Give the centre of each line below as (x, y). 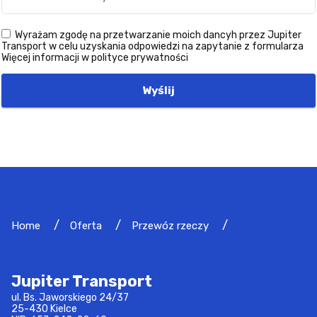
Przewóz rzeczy (170, 225)
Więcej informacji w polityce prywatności (95, 57)
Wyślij (158, 90)
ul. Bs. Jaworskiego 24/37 (70, 297)
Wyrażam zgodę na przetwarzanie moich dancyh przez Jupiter (156, 35)
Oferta (86, 225)
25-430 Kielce (44, 309)
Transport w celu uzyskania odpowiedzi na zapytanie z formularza (153, 46)
